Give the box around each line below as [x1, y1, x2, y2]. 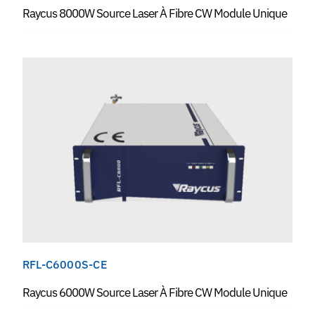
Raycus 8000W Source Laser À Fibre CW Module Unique [22, 6, 287, 22]
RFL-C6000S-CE [22, 257, 107, 272]
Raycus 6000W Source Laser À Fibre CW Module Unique [22, 285, 287, 301]
